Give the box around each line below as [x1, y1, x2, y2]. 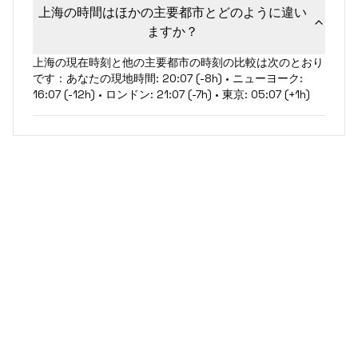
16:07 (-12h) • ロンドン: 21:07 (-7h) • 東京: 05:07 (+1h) [33, 87, 310, 101]
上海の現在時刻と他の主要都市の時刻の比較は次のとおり [33, 55, 324, 70]
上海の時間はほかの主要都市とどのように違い [38, 4, 307, 21]
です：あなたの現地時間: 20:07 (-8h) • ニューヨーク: [33, 71, 303, 86]
